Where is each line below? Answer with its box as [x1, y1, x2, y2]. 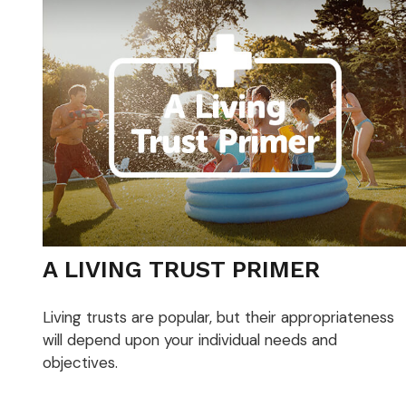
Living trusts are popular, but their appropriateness [42, 306, 394, 327]
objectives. [42, 352, 118, 372]
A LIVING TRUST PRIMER [42, 256, 320, 284]
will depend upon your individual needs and [42, 329, 337, 350]
